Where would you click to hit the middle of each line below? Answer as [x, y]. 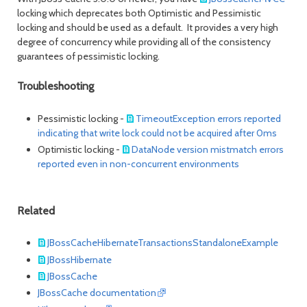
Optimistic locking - [80, 150]
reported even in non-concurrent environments [138, 164]
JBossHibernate [80, 259]
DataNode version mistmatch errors [208, 150]
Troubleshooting [56, 86]
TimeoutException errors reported [209, 118]
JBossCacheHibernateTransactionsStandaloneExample [163, 243]
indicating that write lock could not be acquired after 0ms [157, 133]
